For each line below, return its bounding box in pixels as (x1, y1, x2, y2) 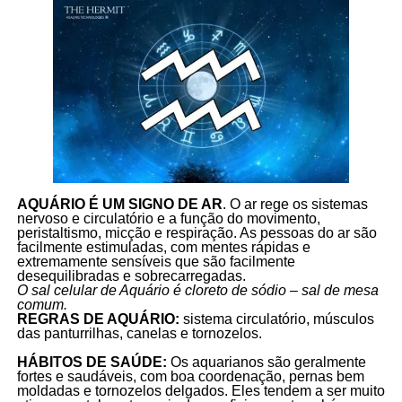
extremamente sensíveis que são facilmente (16, 253, 295, 269)
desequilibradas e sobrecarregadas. (16, 267, 249, 284)
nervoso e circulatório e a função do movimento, (16, 210, 320, 226)
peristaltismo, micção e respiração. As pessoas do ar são (16, 224, 377, 240)
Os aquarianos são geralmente (170, 354, 366, 370)
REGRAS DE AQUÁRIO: (16, 310, 179, 327)
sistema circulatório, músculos (179, 310, 374, 327)
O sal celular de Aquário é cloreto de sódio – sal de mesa (16, 282, 379, 298)
